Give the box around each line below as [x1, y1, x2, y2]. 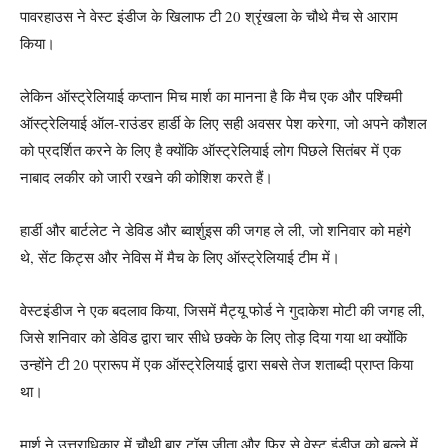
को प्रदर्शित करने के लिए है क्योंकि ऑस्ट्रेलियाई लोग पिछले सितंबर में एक [20, 139, 401, 160]
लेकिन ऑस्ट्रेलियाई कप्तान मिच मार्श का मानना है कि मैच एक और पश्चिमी [20, 85, 402, 106]
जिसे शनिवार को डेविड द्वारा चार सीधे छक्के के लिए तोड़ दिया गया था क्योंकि [20, 326, 407, 347]
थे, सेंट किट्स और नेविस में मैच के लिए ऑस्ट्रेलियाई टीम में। [20, 246, 340, 267]
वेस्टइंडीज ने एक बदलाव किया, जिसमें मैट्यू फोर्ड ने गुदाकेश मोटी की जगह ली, [20, 299, 425, 320]
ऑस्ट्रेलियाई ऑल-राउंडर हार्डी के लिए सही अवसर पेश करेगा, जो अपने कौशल [20, 112, 427, 133]
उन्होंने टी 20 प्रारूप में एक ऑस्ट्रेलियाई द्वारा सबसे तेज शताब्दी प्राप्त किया [20, 353, 413, 374]
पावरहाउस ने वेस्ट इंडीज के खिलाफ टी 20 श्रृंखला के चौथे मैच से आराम [20, 5, 398, 26]
